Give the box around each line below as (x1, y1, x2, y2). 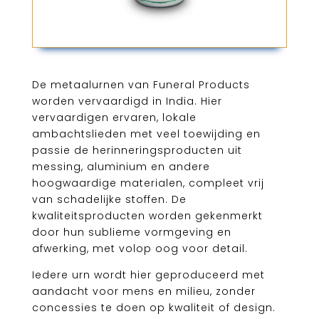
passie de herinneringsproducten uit (31, 143, 242, 158)
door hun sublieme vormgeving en (31, 225, 231, 240)
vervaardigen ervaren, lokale (31, 110, 197, 125)
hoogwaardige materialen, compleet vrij (31, 176, 264, 191)
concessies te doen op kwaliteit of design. (31, 300, 276, 315)
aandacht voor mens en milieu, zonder (31, 284, 256, 299)
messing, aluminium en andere (31, 159, 210, 174)
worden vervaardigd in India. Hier (31, 94, 222, 109)
